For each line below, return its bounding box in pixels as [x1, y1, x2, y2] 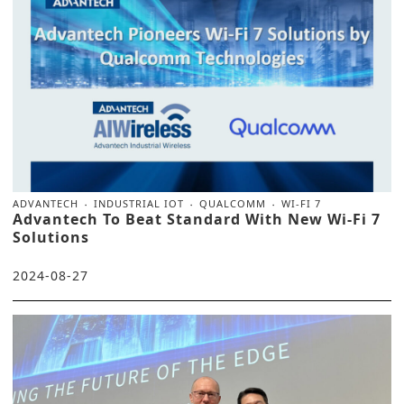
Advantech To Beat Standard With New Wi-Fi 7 [13, 208, 381, 229]
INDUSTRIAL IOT [94, 196, 184, 210]
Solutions [13, 226, 89, 247]
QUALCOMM [199, 196, 266, 210]
